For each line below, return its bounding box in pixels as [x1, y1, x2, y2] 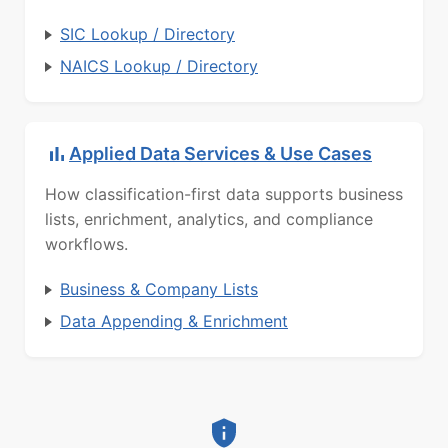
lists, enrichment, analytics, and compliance [45, 208, 373, 229]
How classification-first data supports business [45, 183, 403, 204]
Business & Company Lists [60, 278, 258, 299]
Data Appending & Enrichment [60, 310, 288, 331]
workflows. [45, 233, 128, 254]
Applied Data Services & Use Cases [69, 143, 372, 165]
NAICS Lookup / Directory [60, 55, 258, 76]
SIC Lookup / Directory [60, 23, 235, 44]
